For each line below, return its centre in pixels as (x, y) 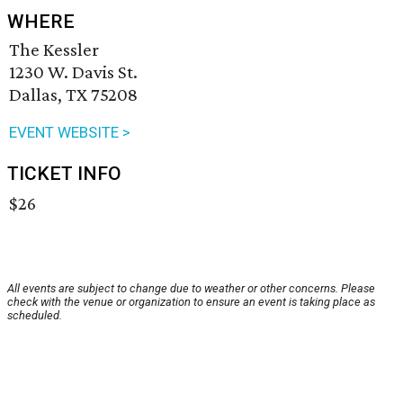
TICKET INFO (64, 174)
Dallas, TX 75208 (73, 95)
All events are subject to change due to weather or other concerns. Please (191, 289)
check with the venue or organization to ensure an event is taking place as (191, 302)
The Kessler (54, 50)
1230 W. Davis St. (73, 72)
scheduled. (35, 316)
